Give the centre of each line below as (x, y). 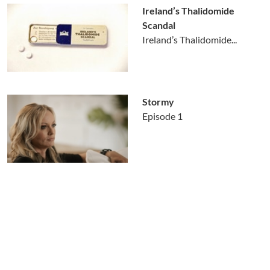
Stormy (158, 102)
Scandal (159, 25)
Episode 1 (162, 116)
